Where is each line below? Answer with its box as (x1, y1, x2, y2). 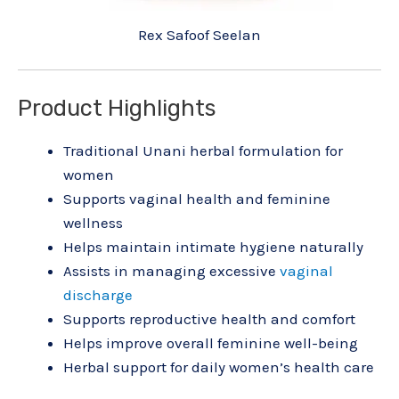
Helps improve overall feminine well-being (63, 333, 358, 352)
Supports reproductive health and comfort (63, 309, 355, 328)
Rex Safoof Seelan (138, 25, 261, 44)
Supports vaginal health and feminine (63, 189, 330, 208)
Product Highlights (18, 94, 216, 121)
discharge (63, 285, 133, 304)
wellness (63, 213, 123, 232)
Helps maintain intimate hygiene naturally (63, 237, 363, 256)
